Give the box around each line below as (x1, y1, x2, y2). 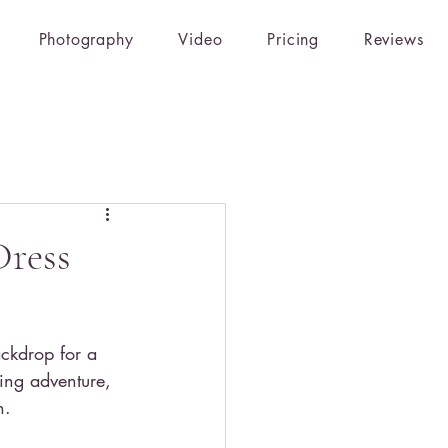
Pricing (267, 29, 319, 50)
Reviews (363, 29, 424, 50)
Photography (38, 29, 134, 50)
